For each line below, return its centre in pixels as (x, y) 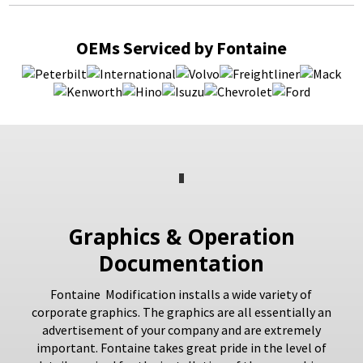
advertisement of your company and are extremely (181, 329)
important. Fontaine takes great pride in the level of (181, 347)
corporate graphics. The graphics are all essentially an (181, 312)
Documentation (181, 263)
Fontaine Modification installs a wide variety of (181, 294)
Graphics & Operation (181, 236)
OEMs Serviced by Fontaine (181, 47)
